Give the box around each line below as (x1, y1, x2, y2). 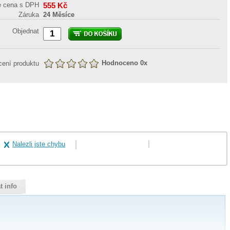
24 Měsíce (43, 11, 75, 18)
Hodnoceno (102, 59, 139, 67)
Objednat (12, 27, 40, 35)
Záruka (18, 11, 40, 18)
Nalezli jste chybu (12, 140, 65, 148)
